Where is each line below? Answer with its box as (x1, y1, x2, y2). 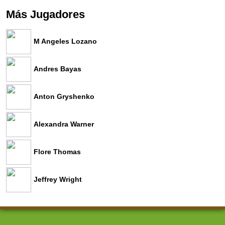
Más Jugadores (6, 8, 85, 21)
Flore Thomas (34, 147, 81, 156)
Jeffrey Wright (34, 175, 82, 183)
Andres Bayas (34, 64, 81, 73)
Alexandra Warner (34, 120, 94, 128)
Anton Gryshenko (34, 92, 94, 100)
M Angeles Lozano (34, 37, 97, 45)
